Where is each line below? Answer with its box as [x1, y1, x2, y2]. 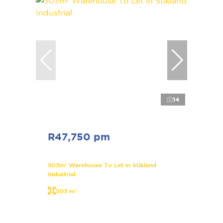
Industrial [48, 170, 75, 178]
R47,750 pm [48, 131, 110, 143]
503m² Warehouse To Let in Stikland [48, 161, 156, 169]
